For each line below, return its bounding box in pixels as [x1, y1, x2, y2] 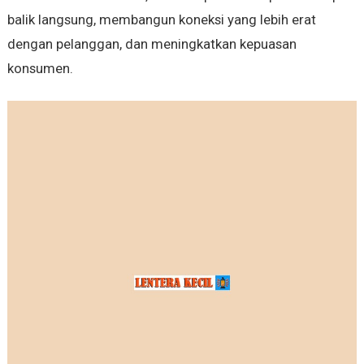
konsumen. [6, 60, 73, 77]
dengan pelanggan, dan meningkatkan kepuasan [6, 36, 297, 53]
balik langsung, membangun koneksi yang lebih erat [6, 11, 316, 28]
